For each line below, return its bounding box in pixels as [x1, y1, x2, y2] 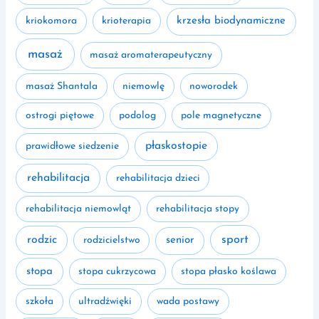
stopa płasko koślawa [181, 266, 277, 277]
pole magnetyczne [181, 110, 262, 122]
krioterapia [102, 16, 152, 27]
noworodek [189, 81, 239, 93]
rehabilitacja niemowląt [26, 203, 132, 214]
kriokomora [26, 16, 78, 27]
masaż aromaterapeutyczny [90, 49, 213, 61]
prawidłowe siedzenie [26, 141, 120, 152]
